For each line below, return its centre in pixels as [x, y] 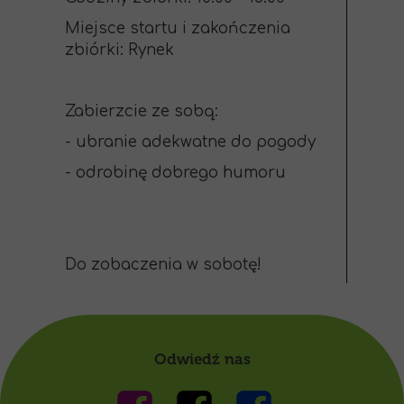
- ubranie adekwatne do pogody [190, 142]
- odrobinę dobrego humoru [175, 173]
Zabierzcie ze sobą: [142, 111]
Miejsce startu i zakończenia [178, 28]
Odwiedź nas [202, 359]
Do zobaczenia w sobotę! [163, 265]
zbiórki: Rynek [119, 50]
